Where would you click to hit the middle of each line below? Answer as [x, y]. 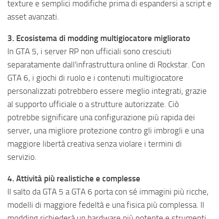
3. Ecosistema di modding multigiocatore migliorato [99, 38]
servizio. [22, 157]
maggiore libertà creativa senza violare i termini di [95, 144]
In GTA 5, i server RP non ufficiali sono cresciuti [89, 52]
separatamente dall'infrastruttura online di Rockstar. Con [106, 65]
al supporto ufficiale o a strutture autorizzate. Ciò [93, 104]
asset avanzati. [33, 17]
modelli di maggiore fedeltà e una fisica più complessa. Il [106, 205]
